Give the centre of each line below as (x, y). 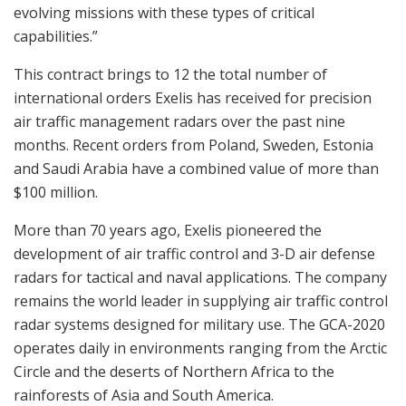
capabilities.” (56, 36)
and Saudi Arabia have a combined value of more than (196, 168)
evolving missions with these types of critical (164, 12)
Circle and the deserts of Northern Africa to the (174, 371)
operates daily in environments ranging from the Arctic (200, 348)
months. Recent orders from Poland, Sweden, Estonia (193, 145)
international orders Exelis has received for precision (193, 97)
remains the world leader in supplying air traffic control (201, 300)
